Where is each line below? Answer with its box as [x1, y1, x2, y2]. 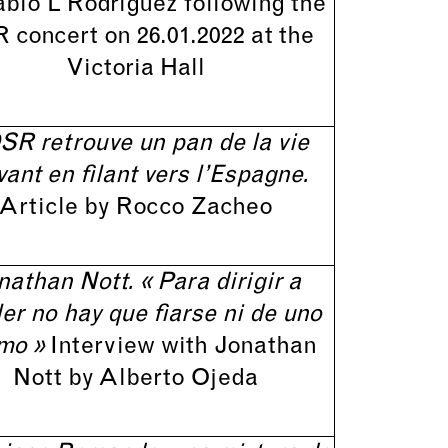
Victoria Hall [65, 57, 205, 81]
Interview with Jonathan [49, 335, 317, 359]
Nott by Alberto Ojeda [12, 367, 258, 391]
